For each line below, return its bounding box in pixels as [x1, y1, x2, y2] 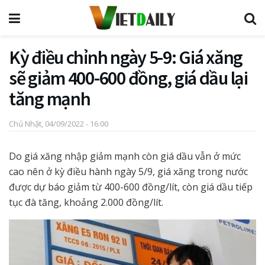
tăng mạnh [9, 87, 91, 111]
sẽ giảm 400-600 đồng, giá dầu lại [9, 66, 248, 90]
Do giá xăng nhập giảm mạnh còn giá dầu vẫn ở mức [9, 149, 241, 163]
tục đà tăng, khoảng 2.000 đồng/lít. [9, 195, 163, 209]
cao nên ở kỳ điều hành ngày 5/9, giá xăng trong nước [9, 164, 248, 178]
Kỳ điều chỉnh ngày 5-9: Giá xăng [9, 46, 243, 69]
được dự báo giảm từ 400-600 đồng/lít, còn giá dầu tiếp [9, 180, 253, 193]
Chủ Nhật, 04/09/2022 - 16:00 [9, 118, 108, 129]
